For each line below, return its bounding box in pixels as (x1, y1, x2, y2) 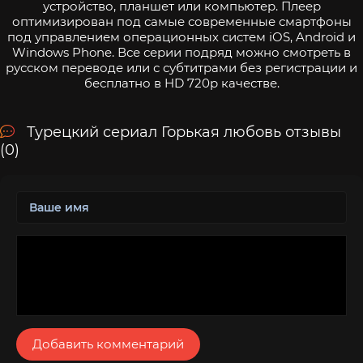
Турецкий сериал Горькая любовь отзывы (27, 122, 341, 141)
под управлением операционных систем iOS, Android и (7, 28, 356, 45)
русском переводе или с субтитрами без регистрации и (6, 59, 357, 75)
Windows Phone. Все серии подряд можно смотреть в (12, 44, 351, 60)
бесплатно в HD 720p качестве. (83, 75, 280, 91)
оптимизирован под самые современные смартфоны (11, 13, 352, 29)
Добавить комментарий (32, 335, 184, 352)
